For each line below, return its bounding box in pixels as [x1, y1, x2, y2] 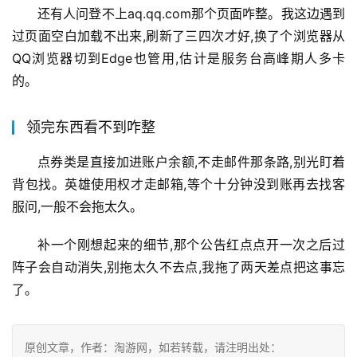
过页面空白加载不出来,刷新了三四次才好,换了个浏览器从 [12, 28, 345, 45]
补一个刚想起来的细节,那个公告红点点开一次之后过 [37, 237, 345, 253]
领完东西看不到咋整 [26, 119, 155, 136]
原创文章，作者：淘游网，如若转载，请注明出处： [25, 340, 281, 355]
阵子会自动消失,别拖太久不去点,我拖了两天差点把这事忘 [12, 259, 345, 276]
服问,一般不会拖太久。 [12, 198, 143, 215]
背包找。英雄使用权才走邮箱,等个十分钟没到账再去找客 [12, 176, 345, 193]
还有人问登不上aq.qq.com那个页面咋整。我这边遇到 [37, 6, 345, 22]
